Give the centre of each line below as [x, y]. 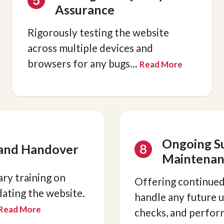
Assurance [84, 9]
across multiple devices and [90, 48]
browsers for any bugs [78, 63]
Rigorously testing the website [98, 32]
